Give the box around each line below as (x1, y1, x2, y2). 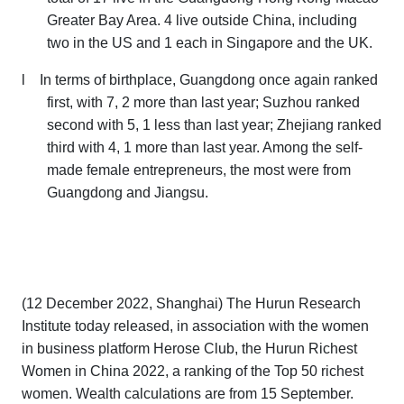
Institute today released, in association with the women (22, 318, 369, 335)
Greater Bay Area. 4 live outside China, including (47, 13, 357, 29)
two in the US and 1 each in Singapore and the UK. (47, 35, 372, 51)
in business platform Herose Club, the (22, 341, 265, 357)
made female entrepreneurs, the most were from (47, 162, 351, 179)
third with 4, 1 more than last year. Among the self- (47, 140, 363, 156)
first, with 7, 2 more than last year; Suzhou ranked (47, 95, 360, 111)
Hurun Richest (265, 341, 357, 357)
